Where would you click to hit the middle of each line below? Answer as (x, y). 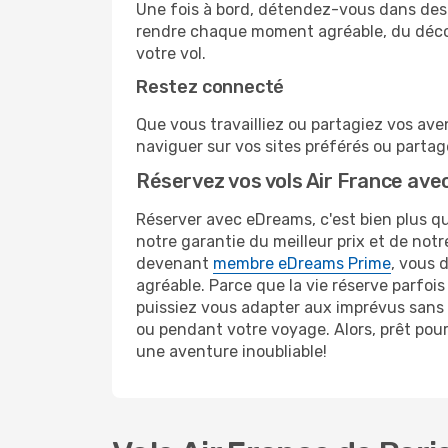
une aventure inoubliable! (231, 351)
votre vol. (171, 53)
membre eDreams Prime (302, 263)
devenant (174, 263)
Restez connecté (210, 87)
